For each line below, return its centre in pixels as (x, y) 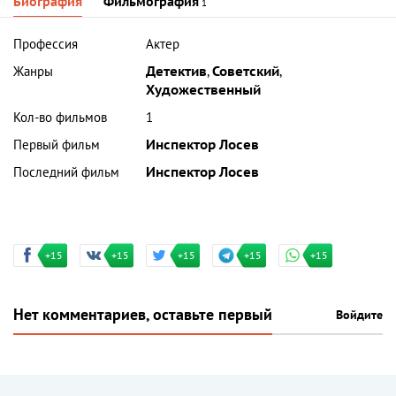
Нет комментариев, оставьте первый (143, 316)
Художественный (204, 91)
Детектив (177, 72)
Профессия (46, 45)
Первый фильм (57, 145)
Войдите (359, 316)
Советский (246, 72)
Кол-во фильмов (60, 118)
